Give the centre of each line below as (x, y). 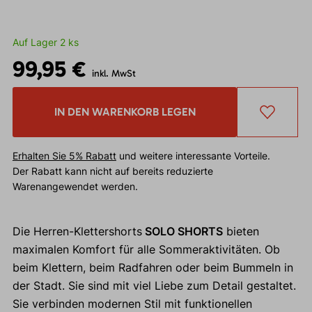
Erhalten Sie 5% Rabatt (64, 156)
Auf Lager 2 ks (45, 42)
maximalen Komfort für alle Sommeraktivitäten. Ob (146, 250)
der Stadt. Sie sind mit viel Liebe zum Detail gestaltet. (154, 286)
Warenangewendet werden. (75, 187)
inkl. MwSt (114, 74)
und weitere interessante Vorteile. (193, 156)
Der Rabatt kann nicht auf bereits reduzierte (112, 171)
